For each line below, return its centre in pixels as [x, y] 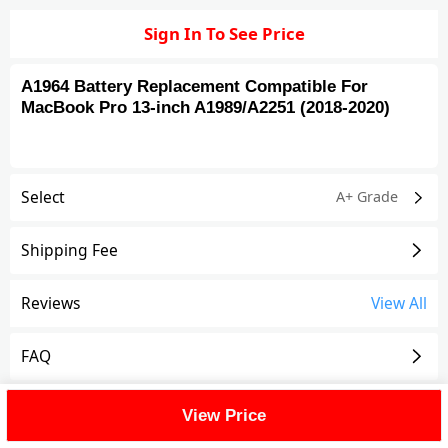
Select [43, 197]
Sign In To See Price [224, 34]
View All [398, 303]
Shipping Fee [70, 250]
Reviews [51, 303]
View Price [224, 415]
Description [63, 408]
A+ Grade [366, 197]
